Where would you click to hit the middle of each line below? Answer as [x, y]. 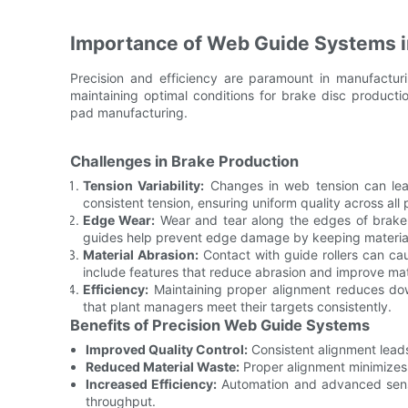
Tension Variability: [144, 185]
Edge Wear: [119, 219]
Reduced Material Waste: [162, 366]
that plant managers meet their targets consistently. [237, 306]
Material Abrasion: [141, 254]
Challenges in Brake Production [184, 161]
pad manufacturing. [129, 112]
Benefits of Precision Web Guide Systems [220, 325]
